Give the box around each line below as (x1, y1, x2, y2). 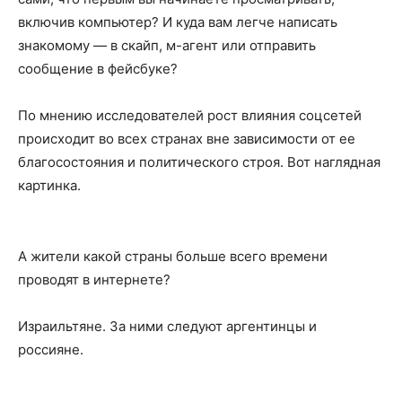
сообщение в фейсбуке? (18, 59, 178, 77)
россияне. (18, 340, 83, 358)
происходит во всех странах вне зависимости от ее (18, 129, 355, 147)
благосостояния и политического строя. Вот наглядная (18, 153, 380, 170)
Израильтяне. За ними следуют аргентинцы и (18, 317, 317, 335)
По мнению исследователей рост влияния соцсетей (18, 106, 362, 124)
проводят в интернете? (18, 270, 170, 288)
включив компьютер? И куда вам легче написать (18, 13, 337, 31)
